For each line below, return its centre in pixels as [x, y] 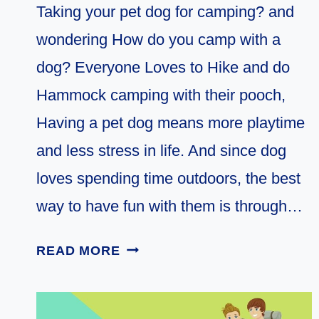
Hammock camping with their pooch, [161, 95]
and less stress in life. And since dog [161, 150]
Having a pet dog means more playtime [171, 122]
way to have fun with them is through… [169, 206]
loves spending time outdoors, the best [168, 178]
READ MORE [78, 250]
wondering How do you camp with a [158, 39]
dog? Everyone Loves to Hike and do [163, 67]
